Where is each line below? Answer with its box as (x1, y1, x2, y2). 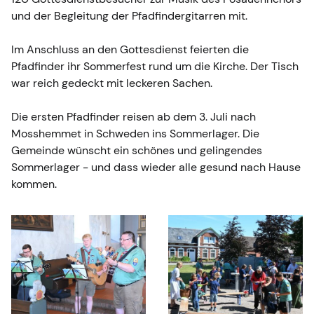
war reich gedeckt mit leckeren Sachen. (11, 75, 212, 90)
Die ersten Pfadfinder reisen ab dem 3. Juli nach (11, 109, 256, 124)
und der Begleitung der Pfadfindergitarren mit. (11, 8, 247, 23)
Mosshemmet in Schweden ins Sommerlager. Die (11, 125, 259, 141)
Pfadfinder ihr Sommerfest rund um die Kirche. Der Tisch (11, 58, 299, 74)
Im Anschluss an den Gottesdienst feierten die (11, 41, 249, 57)
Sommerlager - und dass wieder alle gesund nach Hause (11, 159, 301, 175)
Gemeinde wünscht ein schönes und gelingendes (11, 142, 262, 158)
